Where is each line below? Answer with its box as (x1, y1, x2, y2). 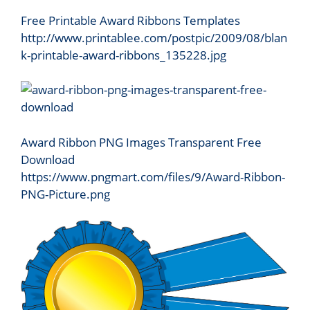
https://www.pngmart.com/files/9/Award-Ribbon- (21, 168, 285, 185)
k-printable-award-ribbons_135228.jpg (21, 46, 226, 63)
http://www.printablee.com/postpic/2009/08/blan (21, 29, 287, 46)
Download (21, 151, 75, 167)
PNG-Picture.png (21, 185, 110, 202)
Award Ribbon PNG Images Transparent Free (21, 134, 262, 150)
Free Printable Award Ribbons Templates (21, 12, 240, 28)
